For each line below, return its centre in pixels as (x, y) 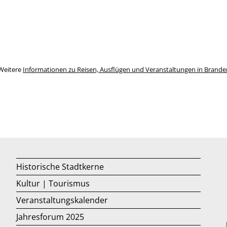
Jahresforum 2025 (50, 217)
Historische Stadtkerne (60, 167)
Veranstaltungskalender (62, 200)
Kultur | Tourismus (53, 184)
